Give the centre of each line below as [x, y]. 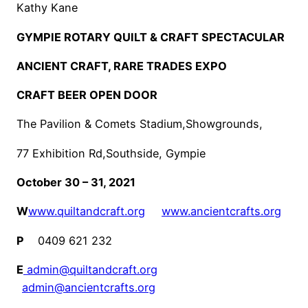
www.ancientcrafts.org [221, 211]
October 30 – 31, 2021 [76, 182]
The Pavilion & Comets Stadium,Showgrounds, [140, 124]
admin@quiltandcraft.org [92, 269]
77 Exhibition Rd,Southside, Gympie [111, 153]
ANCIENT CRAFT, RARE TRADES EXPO [122, 66]
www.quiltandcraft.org [87, 211]
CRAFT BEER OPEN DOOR [87, 95]
